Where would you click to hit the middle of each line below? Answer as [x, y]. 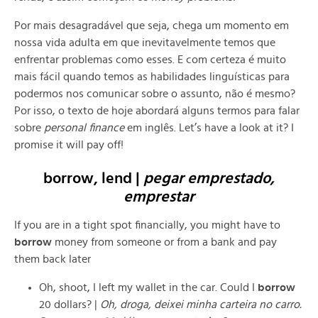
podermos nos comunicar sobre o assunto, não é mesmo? [155, 94]
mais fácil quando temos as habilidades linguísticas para [152, 77]
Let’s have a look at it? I [236, 128]
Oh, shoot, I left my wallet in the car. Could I [148, 288]
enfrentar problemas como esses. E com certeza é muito [150, 60]
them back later [53, 259]
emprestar [159, 197]
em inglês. [152, 128]
